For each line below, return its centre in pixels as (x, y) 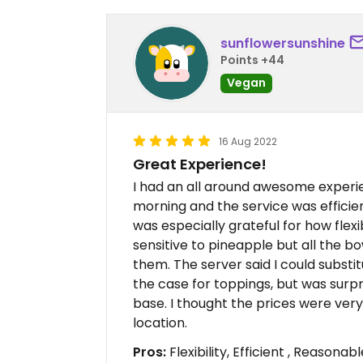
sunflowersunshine (283, 43)
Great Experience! (200, 164)
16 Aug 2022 (248, 142)
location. (160, 323)
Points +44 (252, 60)
